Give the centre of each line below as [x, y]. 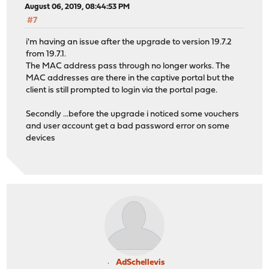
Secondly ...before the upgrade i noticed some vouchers [133, 114]
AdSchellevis [140, 263]
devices [41, 138]
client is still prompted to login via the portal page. [122, 90]
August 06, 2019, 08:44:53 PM [77, 7]
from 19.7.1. [46, 54]
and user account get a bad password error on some [128, 126]
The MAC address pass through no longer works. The [128, 66]
